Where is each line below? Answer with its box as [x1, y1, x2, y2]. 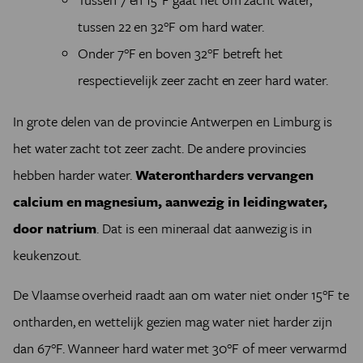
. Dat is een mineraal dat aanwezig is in [96, 218, 313, 238]
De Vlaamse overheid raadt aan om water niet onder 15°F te [13, 284, 349, 305]
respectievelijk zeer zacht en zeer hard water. [78, 70, 328, 90]
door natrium [13, 218, 97, 238]
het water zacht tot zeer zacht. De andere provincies [13, 138, 307, 158]
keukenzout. [13, 245, 82, 265]
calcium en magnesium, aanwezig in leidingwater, [13, 191, 327, 211]
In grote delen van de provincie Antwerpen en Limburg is [13, 111, 333, 131]
